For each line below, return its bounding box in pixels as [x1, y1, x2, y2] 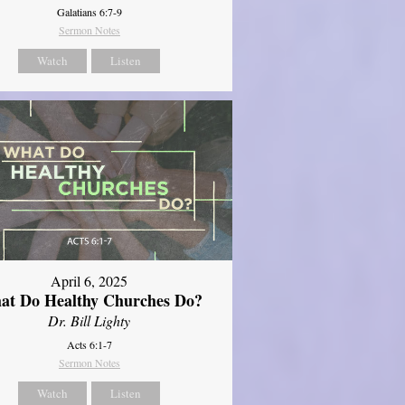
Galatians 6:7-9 [56, 4, 122, 19]
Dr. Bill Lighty [48, 311, 131, 331]
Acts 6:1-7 [66, 337, 112, 353]
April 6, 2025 [51, 271, 128, 291]
